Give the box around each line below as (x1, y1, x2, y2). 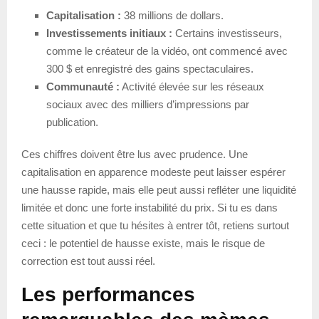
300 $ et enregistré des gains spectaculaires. (46, 62, 253, 75)
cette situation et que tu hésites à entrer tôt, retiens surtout (21, 219, 289, 231)
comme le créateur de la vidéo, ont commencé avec (46, 44, 288, 57)
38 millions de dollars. (121, 9, 224, 21)
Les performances (21, 283, 195, 305)
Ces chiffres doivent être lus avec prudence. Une (21, 147, 248, 160)
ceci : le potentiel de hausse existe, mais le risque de (21, 236, 265, 249)
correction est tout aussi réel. (21, 254, 155, 267)
